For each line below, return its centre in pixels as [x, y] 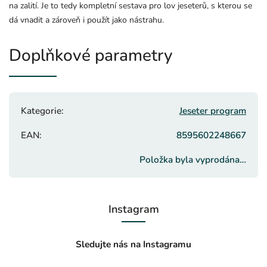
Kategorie [41, 110]
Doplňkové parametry [91, 55]
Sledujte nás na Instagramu [133, 244]
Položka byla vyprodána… [193, 159]
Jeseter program [213, 110]
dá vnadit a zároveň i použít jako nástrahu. [86, 20]
